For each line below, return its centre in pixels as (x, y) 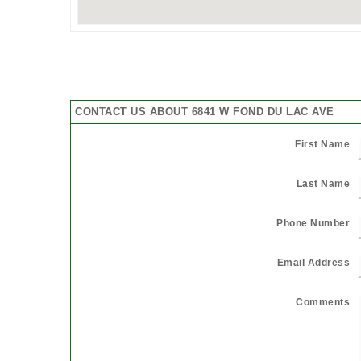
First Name (322, 144)
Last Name (323, 183)
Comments (323, 302)
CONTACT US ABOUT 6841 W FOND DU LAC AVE (205, 111)
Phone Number (313, 223)
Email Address (313, 262)
